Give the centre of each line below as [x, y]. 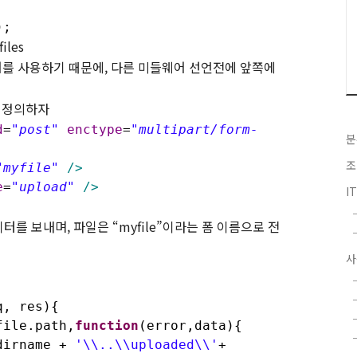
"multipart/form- [194, 129]
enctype [95, 129]
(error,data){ [190, 325]
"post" [35, 129]
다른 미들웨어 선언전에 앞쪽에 [193, 67]
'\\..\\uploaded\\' [147, 344]
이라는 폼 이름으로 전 [221, 226]
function [107, 325]
